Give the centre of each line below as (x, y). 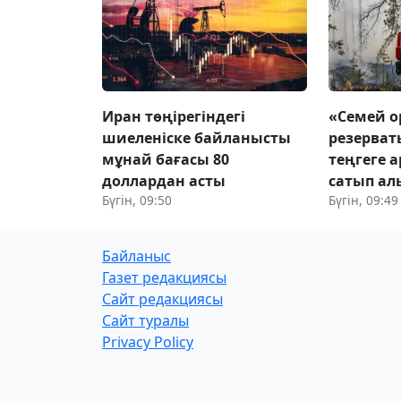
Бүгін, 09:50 (137, 200)
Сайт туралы (145, 320)
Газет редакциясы (164, 277)
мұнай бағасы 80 (166, 159)
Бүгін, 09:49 (364, 200)
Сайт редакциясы (162, 299)
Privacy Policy (148, 341)
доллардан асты (164, 180)
